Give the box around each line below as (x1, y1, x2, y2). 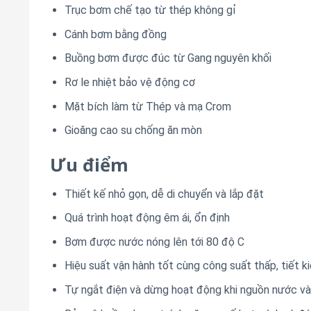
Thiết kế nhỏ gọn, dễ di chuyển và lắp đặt (64, 187, 264, 201)
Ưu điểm (50, 152, 128, 177)
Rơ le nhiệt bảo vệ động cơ (64, 75, 195, 89)
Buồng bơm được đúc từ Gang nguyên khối (64, 51, 271, 65)
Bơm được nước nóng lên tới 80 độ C (64, 235, 244, 249)
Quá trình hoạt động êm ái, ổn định (64, 211, 230, 225)
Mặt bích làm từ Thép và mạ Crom (64, 99, 231, 113)
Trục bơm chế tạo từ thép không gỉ (64, 3, 236, 17)
